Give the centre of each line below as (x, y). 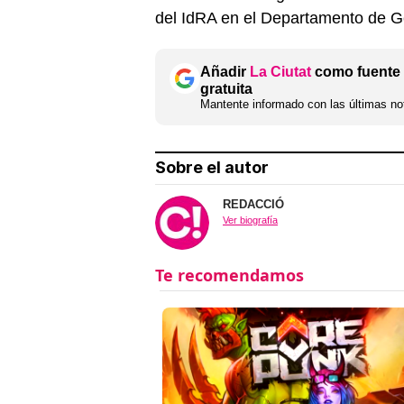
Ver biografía (250, 220)
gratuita (226, 88)
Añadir (225, 71)
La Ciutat (280, 71)
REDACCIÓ (253, 205)
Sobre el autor (212, 168)
